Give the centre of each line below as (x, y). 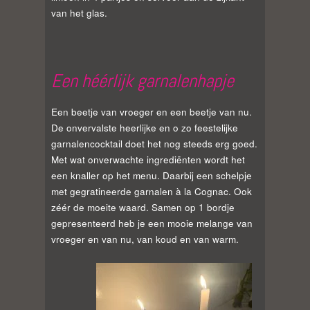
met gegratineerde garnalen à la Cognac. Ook (152, 191)
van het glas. (81, 12)
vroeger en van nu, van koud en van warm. (145, 239)
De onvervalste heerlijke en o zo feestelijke (145, 127)
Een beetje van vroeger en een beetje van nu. (152, 111)
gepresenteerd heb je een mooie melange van (152, 223)
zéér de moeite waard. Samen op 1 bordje (143, 207)
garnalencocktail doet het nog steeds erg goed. (154, 143)
